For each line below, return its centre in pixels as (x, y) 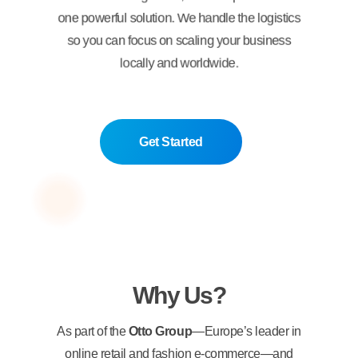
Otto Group (160, 331)
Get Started (171, 141)
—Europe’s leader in (247, 331)
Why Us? (179, 295)
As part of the (93, 331)
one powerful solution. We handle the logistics (179, 18)
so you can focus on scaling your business (179, 40)
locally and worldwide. (179, 62)
